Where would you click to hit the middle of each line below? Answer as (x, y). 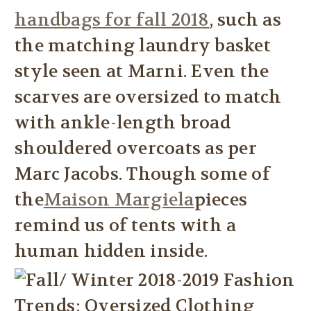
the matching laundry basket (143, 45)
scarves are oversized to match (148, 97)
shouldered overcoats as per (136, 148)
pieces (220, 200)
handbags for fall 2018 (112, 20)
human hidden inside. (111, 251)
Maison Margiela (119, 200)
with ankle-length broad (123, 123)
